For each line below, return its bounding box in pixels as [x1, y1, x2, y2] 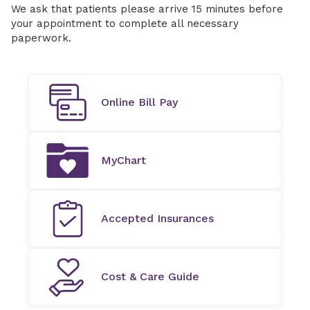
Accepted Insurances [101, 212, 214, 225]
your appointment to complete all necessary [11, 17, 239, 30]
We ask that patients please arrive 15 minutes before [11, 3, 283, 15]
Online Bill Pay [101, 95, 178, 109]
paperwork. [11, 32, 71, 44]
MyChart [101, 154, 146, 167]
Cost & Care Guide [101, 270, 199, 283]
